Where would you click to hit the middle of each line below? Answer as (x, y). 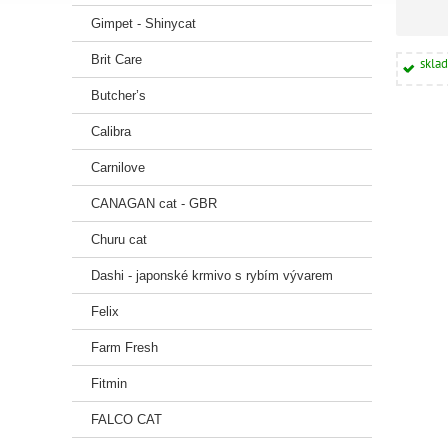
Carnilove (118, 167)
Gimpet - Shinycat (143, 23)
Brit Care (116, 59)
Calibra (111, 131)
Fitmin (109, 383)
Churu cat (119, 239)
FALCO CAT (126, 419)
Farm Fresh (124, 347)
